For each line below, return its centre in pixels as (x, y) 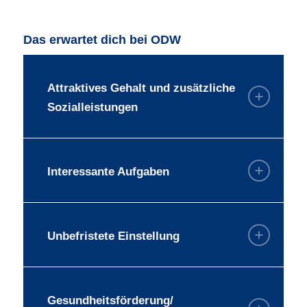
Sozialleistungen (92, 108)
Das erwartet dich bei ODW (102, 40)
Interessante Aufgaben (108, 172)
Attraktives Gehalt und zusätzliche (141, 88)
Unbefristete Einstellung (113, 236)
